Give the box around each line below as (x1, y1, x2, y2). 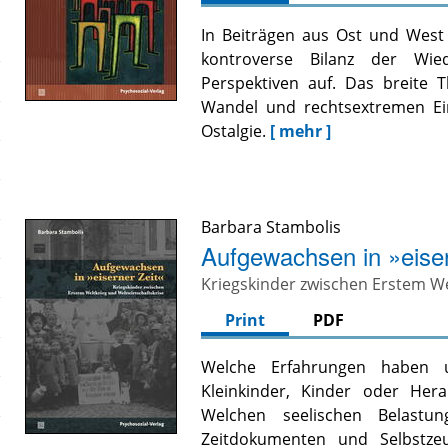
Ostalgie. (201, 120, 267, 143)
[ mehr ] (270, 120, 332, 143)
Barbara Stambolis (201, 216, 342, 239)
